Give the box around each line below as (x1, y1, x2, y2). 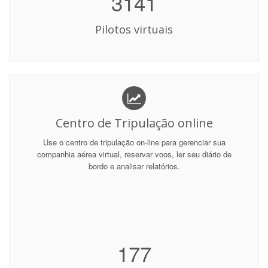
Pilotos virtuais (95, 22, 173, 36)
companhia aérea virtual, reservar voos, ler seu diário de (36, 148, 232, 160)
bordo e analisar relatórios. (88, 160, 180, 172)
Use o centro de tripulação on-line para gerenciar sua (42, 136, 226, 148)
